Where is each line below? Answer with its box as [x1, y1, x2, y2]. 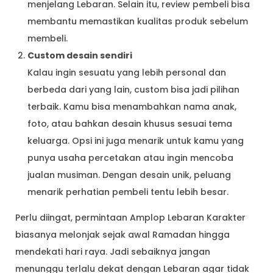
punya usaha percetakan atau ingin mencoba [27, 151, 233, 164]
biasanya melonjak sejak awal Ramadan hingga [15, 228, 230, 241]
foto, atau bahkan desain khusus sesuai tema [27, 117, 232, 130]
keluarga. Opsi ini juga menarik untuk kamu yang [27, 134, 244, 147]
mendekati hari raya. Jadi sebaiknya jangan [15, 245, 210, 258]
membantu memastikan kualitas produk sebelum [27, 15, 248, 27]
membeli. [27, 32, 68, 44]
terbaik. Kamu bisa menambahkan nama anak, [27, 100, 236, 113]
